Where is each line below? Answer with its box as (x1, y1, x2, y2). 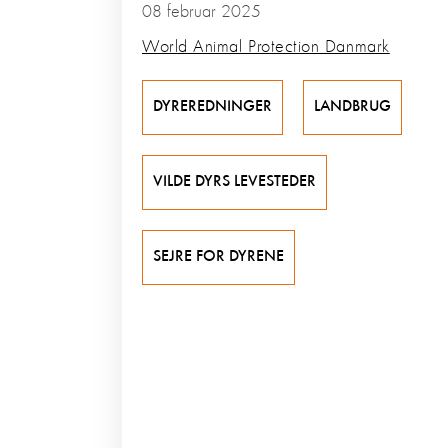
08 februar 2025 (142, 3, 261, 22)
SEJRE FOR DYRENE (153, 249, 284, 266)
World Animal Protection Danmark (142, 38, 390, 57)
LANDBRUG (314, 99, 391, 116)
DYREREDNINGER (153, 99, 272, 116)
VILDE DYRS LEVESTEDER (153, 174, 316, 191)
